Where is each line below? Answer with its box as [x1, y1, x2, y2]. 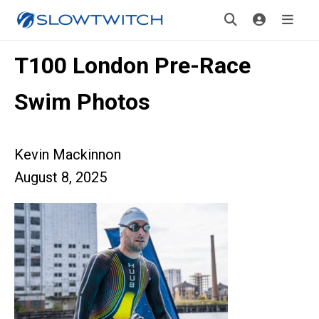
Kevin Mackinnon [14, 146, 121, 163]
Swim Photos [14, 88, 150, 115]
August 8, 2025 [14, 169, 107, 186]
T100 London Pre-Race [14, 52, 251, 79]
